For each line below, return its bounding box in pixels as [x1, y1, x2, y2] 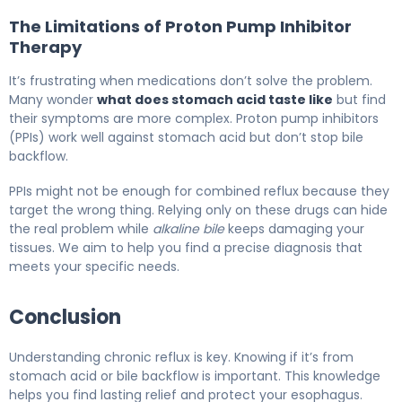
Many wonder [9, 91, 97, 109]
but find [333, 91, 386, 109]
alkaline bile [153, 220, 224, 239]
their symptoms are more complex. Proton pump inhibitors [9, 109, 379, 128]
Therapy [9, 36, 82, 59]
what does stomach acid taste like [97, 91, 333, 109]
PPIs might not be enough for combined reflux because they [9, 182, 389, 201]
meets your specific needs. [9, 258, 179, 276]
